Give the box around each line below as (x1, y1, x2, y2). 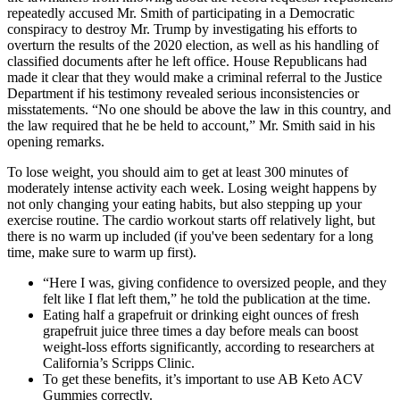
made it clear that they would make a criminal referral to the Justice (7, 70, 382, 86)
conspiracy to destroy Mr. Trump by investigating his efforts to (7, 21, 357, 37)
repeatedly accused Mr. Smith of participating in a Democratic (7, 5, 354, 21)
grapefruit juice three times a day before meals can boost (43, 323, 358, 339)
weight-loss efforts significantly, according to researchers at (43, 339, 374, 355)
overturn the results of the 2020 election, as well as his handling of (7, 37, 379, 54)
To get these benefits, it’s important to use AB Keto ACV (43, 371, 363, 387)
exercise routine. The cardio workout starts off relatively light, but (7, 212, 375, 229)
